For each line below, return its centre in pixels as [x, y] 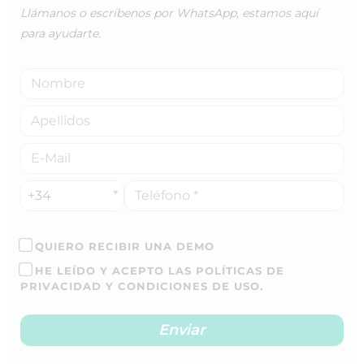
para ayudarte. [61, 33]
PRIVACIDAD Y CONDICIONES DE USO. [142, 286]
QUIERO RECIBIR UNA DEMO [123, 246]
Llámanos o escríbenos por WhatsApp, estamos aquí [169, 13]
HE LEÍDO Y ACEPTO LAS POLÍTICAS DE [158, 270]
